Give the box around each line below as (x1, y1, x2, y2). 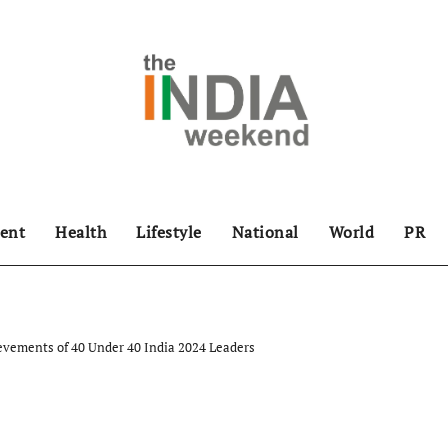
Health (55, 221, 106, 243)
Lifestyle (136, 221, 202, 243)
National (231, 221, 299, 243)
